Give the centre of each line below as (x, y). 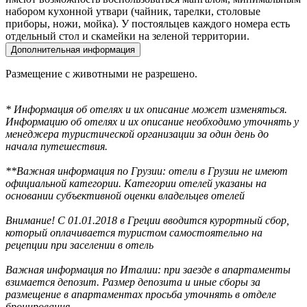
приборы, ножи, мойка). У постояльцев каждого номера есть (148, 24)
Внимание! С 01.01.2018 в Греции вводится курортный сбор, (147, 221)
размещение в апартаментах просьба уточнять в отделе (141, 295)
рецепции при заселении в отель (79, 245)
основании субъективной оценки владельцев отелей (125, 196)
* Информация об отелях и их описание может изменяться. (146, 110)
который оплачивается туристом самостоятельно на (134, 233)
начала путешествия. (57, 147)
